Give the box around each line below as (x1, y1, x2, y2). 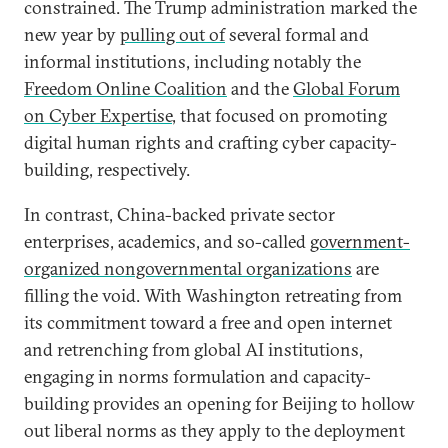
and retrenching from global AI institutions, (24, 338, 363, 361)
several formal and (225, 23, 369, 46)
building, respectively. (24, 158, 190, 181)
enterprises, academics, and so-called (24, 230, 310, 253)
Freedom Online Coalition (24, 77, 227, 100)
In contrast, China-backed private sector (24, 203, 335, 226)
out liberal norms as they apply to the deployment (24, 419, 405, 442)
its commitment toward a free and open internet (24, 311, 392, 334)
